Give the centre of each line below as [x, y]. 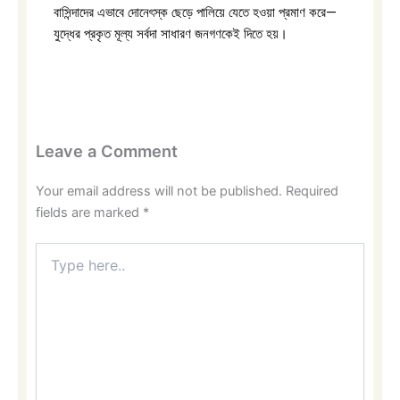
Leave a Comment [107, 150]
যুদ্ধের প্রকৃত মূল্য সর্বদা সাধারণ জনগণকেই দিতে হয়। [171, 33]
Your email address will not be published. [159, 191]
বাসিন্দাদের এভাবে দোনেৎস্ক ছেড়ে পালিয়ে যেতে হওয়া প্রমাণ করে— [195, 12]
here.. [51, 268]
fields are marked [89, 212]
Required [312, 191]
